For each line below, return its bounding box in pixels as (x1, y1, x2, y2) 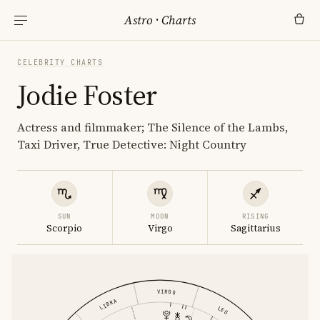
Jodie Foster (17, 76, 157, 114)
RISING (241, 212, 269, 221)
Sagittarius (230, 222, 281, 234)
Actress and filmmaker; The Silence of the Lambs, (17, 119, 288, 135)
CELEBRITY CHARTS (17, 58, 103, 67)
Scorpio (46, 222, 83, 234)
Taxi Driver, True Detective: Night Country (17, 136, 246, 152)
